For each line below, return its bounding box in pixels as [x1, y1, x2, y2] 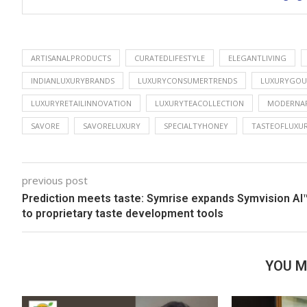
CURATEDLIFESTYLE [134, 52, 205, 63]
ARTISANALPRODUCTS [31, 52, 111, 63]
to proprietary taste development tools [22, 206, 223, 220]
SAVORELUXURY [83, 120, 140, 131]
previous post [22, 173, 88, 187]
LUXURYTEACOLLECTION [155, 97, 244, 108]
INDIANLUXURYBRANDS [31, 75, 114, 86]
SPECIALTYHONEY [164, 120, 228, 131]
